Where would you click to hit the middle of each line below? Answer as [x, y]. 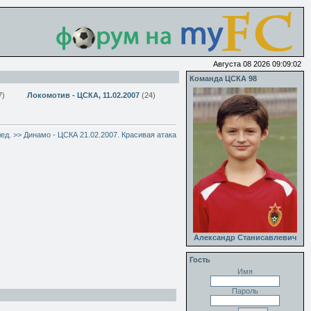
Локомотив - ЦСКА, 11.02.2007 [83, 95]
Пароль [245, 291]
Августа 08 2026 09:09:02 [257, 64]
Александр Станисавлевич [245, 238]
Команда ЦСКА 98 [223, 78]
